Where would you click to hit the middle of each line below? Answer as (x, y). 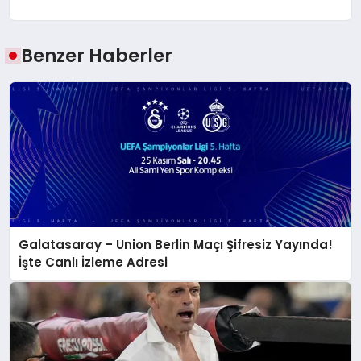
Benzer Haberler (97, 55)
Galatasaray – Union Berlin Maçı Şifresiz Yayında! (176, 244)
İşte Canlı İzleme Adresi (93, 262)
